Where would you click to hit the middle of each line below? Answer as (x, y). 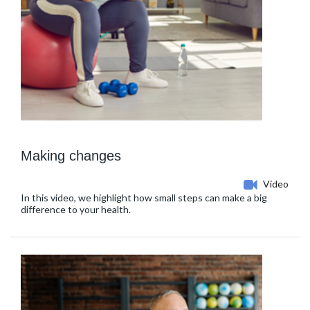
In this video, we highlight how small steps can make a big (144, 198)
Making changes (71, 156)
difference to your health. (76, 210)
